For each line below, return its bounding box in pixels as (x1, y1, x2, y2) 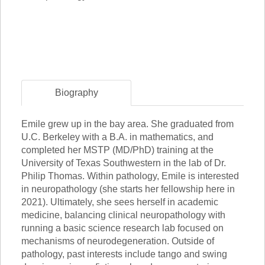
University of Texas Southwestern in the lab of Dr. (21, 158, 226, 168)
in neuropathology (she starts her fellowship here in (21, 184, 235, 194)
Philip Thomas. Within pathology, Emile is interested (21, 171, 239, 181)
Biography (54, 88, 98, 98)
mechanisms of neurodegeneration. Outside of (21, 236, 214, 246)
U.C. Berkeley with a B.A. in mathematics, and (21, 132, 214, 142)
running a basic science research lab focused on (21, 223, 224, 233)
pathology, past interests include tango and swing (21, 249, 227, 259)
